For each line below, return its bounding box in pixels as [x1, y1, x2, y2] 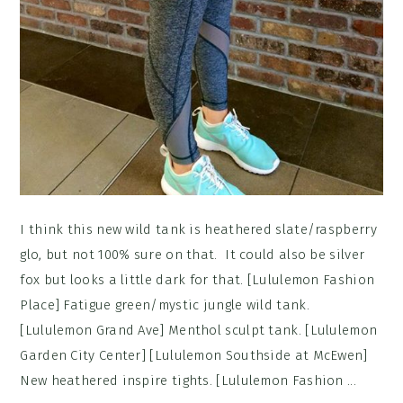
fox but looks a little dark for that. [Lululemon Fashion [20, 271, 375, 288]
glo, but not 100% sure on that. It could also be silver [20, 246, 365, 263]
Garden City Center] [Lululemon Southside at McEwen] [20, 346, 368, 363]
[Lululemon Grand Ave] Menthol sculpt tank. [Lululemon [20, 321, 378, 338]
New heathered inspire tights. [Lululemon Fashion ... [20, 372, 356, 389]
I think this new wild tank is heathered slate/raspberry [20, 220, 377, 237]
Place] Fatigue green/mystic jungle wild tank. [20, 296, 309, 313]
